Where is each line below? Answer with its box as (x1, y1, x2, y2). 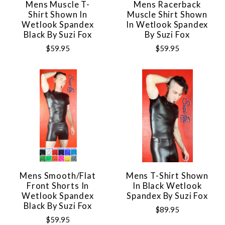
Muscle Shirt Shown (127, 9, 207, 20)
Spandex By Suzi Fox (127, 190, 208, 201)
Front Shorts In (26, 180, 89, 191)
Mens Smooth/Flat (20, 170, 96, 181)
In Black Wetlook (133, 180, 202, 191)
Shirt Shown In (28, 9, 87, 20)
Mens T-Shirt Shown (126, 170, 208, 181)
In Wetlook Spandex (126, 19, 208, 30)
